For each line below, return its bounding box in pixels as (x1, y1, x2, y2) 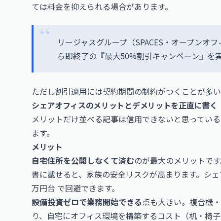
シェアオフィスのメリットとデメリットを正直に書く (32, 99, 218, 111)
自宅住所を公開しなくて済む (32, 154, 134, 166)
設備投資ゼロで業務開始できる (32, 196, 142, 208)
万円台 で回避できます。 (32, 182, 119, 194)
